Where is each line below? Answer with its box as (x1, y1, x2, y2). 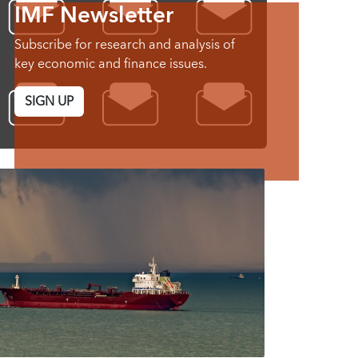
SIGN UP (25, 90, 74, 113)
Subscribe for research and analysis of (14, 34, 235, 56)
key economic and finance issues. (14, 53, 207, 75)
